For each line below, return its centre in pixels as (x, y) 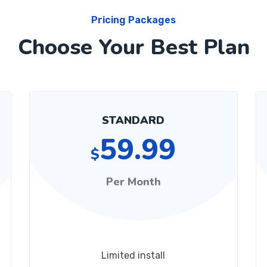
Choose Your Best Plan (133, 47)
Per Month (133, 182)
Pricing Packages (133, 20)
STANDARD (133, 120)
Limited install (133, 255)
